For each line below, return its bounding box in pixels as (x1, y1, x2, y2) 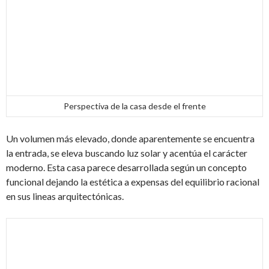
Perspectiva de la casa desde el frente (63, 101, 206, 112)
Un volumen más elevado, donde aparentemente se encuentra (6, 133, 255, 145)
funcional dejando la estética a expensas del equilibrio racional (6, 176, 259, 188)
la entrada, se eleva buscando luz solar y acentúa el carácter (6, 147, 247, 159)
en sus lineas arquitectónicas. (6, 190, 124, 202)
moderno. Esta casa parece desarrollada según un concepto (6, 162, 247, 174)
